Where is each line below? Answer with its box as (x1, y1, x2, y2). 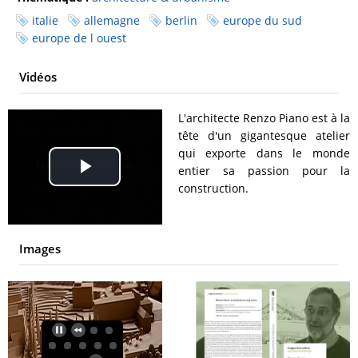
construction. (177, 180, 249, 196)
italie (32, 12, 58, 28)
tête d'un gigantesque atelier (177, 127, 350, 143)
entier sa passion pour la (177, 162, 350, 178)
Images (19, 241, 61, 257)
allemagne (84, 12, 140, 28)
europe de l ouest (32, 30, 126, 46)
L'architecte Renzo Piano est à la (177, 109, 350, 125)
